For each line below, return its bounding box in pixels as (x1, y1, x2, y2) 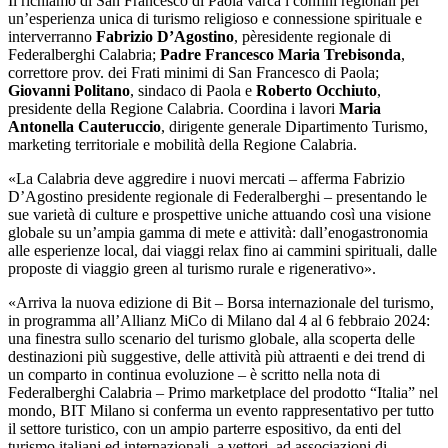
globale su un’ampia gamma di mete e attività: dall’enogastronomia (8, 224, 428, 242)
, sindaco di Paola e (130, 82, 256, 100)
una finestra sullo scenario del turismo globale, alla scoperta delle (8, 330, 415, 348)
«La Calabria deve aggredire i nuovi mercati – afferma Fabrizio (8, 170, 405, 188)
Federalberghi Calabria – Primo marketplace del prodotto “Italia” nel (8, 384, 438, 402)
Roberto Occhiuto (256, 82, 377, 100)
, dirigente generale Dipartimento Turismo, (161, 118, 428, 136)
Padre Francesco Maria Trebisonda (160, 46, 401, 64)
